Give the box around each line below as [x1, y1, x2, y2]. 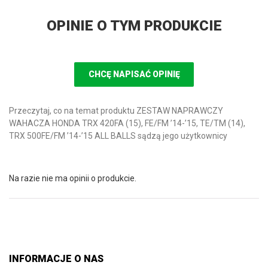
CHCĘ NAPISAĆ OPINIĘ [88, 69, 180, 79]
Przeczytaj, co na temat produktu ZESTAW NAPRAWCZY [9, 105, 223, 115]
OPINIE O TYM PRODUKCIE [46, 17, 222, 34]
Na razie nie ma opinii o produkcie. [9, 173, 136, 183]
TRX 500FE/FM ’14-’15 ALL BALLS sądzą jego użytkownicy [9, 130, 227, 141]
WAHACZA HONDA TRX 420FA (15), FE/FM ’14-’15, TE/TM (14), [9, 118, 245, 128]
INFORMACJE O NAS [9, 253, 103, 265]
